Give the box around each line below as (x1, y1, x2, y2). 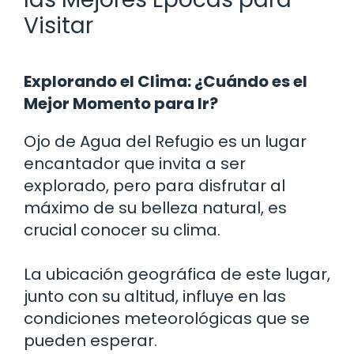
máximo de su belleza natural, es (24, 196, 287, 219)
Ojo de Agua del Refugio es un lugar (24, 130, 307, 153)
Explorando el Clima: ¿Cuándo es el (24, 70, 307, 92)
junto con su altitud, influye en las (24, 284, 286, 307)
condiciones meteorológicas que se (24, 307, 310, 330)
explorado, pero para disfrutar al (24, 174, 285, 197)
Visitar (24, 9, 93, 41)
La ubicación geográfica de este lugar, (24, 262, 330, 285)
